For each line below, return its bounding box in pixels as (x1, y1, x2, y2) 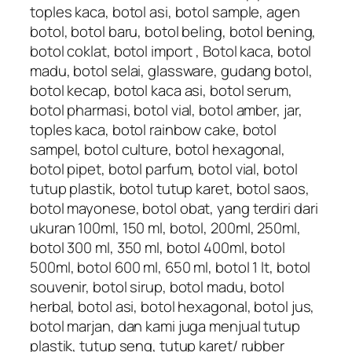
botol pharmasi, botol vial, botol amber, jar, (30, 100, 302, 121)
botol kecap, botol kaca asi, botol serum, (30, 80, 292, 101)
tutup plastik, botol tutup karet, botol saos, (30, 178, 310, 200)
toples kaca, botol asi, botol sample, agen (30, 2, 300, 23)
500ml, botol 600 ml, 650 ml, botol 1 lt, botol (30, 257, 311, 278)
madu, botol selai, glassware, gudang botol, (30, 60, 313, 82)
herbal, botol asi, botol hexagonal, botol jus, (30, 296, 315, 317)
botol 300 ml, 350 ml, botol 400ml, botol (30, 237, 285, 258)
